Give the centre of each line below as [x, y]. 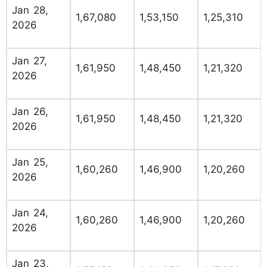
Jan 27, [30, 61]
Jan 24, [30, 213]
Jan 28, [30, 10]
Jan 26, [30, 112]
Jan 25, [30, 162]
